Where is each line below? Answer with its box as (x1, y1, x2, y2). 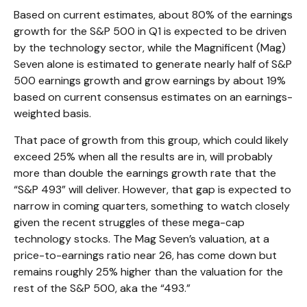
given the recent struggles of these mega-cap (14, 214, 245, 230)
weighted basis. (14, 106, 94, 121)
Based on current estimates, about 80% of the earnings (14, 7, 293, 22)
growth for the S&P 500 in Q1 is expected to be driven (14, 23, 286, 38)
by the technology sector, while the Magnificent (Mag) (14, 40, 286, 55)
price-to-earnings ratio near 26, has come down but (14, 247, 277, 262)
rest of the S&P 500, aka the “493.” (14, 280, 191, 295)
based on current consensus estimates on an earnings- (14, 89, 293, 104)
